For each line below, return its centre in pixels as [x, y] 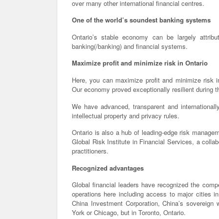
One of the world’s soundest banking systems [141, 20]
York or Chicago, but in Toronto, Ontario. [129, 213]
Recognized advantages [108, 168]
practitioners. [90, 151]
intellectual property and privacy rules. [126, 115]
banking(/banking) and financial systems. [130, 46]
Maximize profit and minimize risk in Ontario [140, 63]
